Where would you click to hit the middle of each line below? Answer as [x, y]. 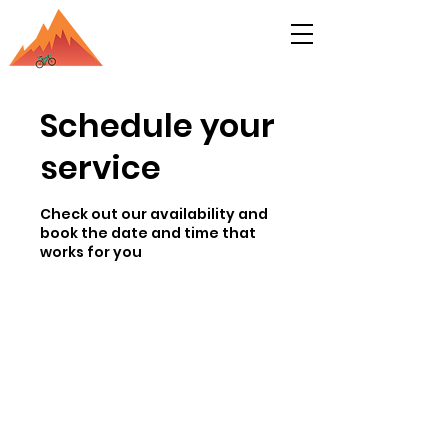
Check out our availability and [154, 214]
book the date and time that [148, 233]
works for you [91, 252]
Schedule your [157, 125]
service [100, 167]
